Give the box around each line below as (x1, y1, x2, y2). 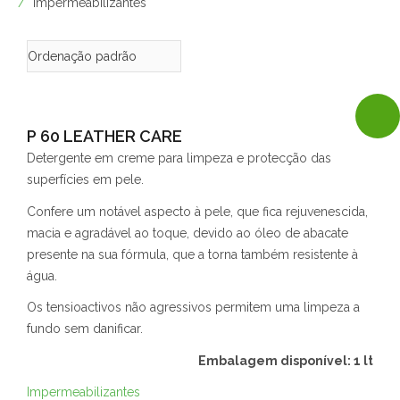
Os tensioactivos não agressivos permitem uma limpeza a (27, 300, 360, 314)
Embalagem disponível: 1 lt (198, 353, 373, 368)
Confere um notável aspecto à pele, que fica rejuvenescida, (27, 204, 368, 219)
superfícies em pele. (27, 172, 144, 187)
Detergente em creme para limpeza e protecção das (27, 151, 331, 165)
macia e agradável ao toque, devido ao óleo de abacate (27, 225, 348, 240)
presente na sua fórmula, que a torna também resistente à (27, 246, 358, 262)
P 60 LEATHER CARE (27, 127, 182, 146)
